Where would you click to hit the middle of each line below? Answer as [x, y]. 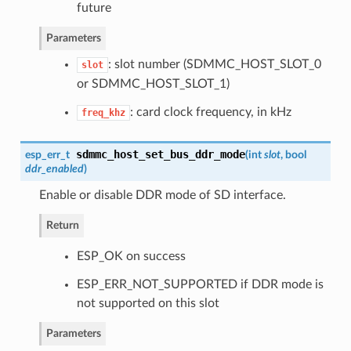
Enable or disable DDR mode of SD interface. [162, 195]
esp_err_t [47, 155]
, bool [293, 155]
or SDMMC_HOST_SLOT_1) [153, 84]
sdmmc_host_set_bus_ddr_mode [160, 155]
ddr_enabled [54, 169]
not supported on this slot [148, 304]
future [94, 8]
